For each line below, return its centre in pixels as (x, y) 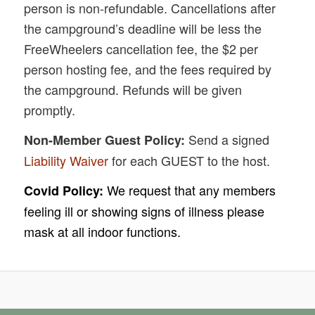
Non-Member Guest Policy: (107, 140)
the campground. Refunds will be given (133, 90)
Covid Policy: (64, 190)
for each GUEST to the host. (189, 160)
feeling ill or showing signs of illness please (144, 211)
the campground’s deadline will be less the (143, 28)
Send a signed (229, 139)
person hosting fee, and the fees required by (148, 69)
